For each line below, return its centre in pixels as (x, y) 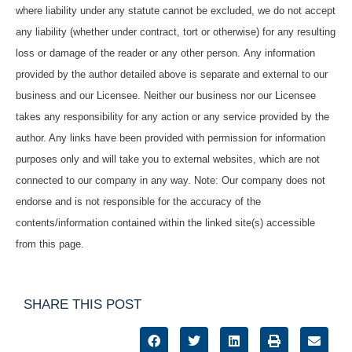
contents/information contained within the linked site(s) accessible (165, 222)
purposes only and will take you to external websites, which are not (168, 159)
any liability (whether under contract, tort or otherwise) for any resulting (176, 31)
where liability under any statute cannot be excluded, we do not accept (176, 10)
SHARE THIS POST (82, 305)
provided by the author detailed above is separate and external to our (172, 74)
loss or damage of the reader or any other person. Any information (165, 53)
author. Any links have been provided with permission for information (170, 137)
